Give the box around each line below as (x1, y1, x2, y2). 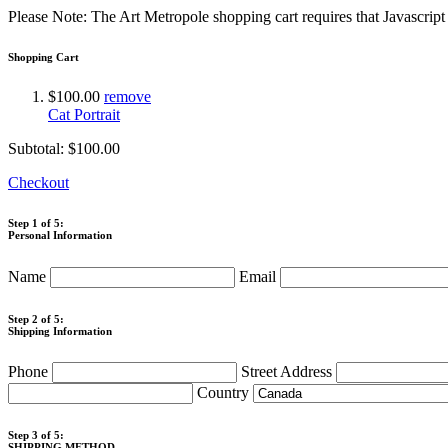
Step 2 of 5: (8, 312, 64, 325)
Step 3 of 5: (8, 428, 64, 441)
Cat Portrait (48, 105, 120, 123)
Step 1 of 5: (8, 216, 64, 229)
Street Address (241, 362, 336, 380)
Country (197, 383, 253, 401)
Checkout (8, 173, 69, 191)
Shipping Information (8, 324, 112, 337)
